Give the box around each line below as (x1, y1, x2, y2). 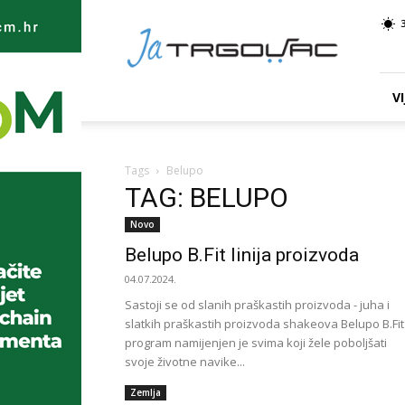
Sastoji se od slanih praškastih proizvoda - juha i (125, 297, 390, 313)
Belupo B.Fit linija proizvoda (125, 244, 359, 266)
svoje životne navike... (125, 353, 245, 370)
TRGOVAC (124, 24, 192, 42)
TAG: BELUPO (125, 182, 288, 213)
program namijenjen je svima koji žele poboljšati (125, 334, 387, 351)
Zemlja (130, 386, 161, 399)
